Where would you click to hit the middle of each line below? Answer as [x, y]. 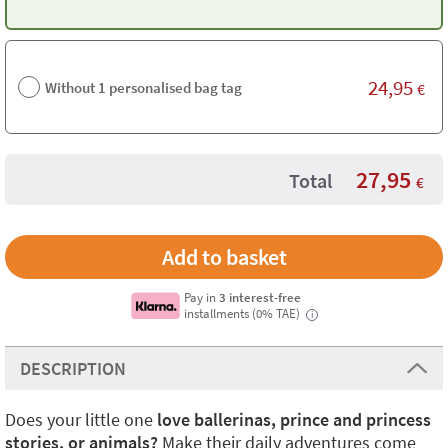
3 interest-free [260, 297]
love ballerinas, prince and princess [294, 419]
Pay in [202, 297]
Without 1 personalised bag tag [143, 87]
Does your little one [81, 419]
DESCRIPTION [73, 368]
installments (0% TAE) [244, 313]
